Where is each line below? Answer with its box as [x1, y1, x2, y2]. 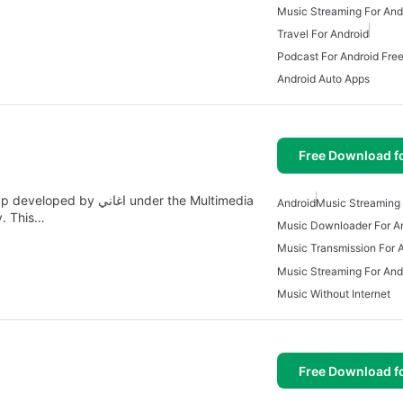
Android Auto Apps [277, 71, 370, 85]
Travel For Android [277, 26, 369, 40]
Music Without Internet [277, 287, 390, 301]
